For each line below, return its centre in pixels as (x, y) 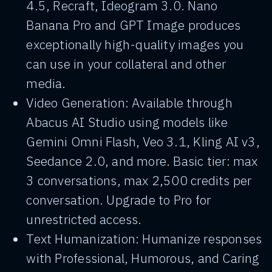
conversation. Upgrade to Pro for (119, 200)
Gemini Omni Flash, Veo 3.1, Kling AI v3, (143, 141)
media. (46, 83)
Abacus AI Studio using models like (127, 122)
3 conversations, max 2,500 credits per (139, 180)
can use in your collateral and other (126, 64)
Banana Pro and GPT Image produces (134, 25)
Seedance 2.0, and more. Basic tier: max (142, 161)
